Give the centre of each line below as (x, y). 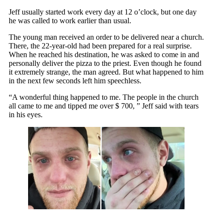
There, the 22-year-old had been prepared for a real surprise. (100, 46)
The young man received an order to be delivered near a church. (106, 37)
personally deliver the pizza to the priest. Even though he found (105, 63)
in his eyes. (26, 114)
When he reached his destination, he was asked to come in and (104, 54)
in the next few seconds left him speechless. (75, 80)
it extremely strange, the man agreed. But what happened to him (106, 72)
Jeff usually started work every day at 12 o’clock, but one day (103, 12)
